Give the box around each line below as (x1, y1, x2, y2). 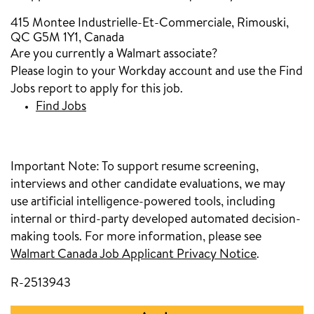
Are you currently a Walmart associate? (11, 48, 217, 61)
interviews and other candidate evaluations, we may (11, 178, 285, 191)
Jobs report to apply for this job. (11, 83, 183, 96)
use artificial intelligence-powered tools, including (11, 196, 275, 209)
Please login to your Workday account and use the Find (11, 65, 303, 78)
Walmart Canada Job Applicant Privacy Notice (11, 248, 257, 261)
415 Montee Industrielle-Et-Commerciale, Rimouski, (11, 17, 289, 30)
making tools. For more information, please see (11, 231, 261, 244)
